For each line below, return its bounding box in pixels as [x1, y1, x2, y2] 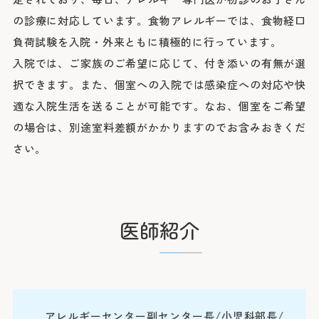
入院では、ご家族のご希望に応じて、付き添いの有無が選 [12, 56, 307, 71]
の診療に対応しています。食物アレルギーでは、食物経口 [12, 13, 307, 28]
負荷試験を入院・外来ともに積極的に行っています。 [12, 34, 282, 50]
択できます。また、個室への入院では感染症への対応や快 [12, 77, 307, 93]
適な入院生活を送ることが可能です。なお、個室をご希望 [12, 98, 307, 114]
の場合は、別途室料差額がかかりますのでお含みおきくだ [12, 120, 307, 135]
